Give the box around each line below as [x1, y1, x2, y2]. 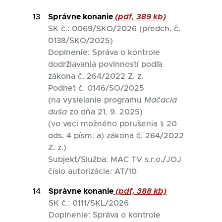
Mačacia [144, 96, 177, 104]
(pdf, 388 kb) [113, 187, 166, 195]
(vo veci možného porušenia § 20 [48, 120, 177, 128]
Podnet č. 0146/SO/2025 [48, 84, 144, 92]
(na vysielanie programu [48, 96, 144, 104]
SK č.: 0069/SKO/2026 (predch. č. [48, 25, 180, 33]
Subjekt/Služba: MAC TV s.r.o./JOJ [48, 156, 184, 164]
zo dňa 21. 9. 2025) [67, 108, 143, 116]
